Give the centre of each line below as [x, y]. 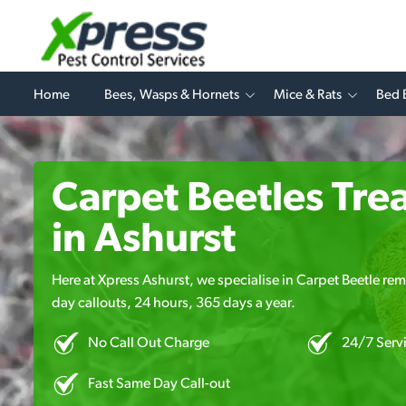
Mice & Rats [308, 95]
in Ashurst [144, 240]
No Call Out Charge [149, 343]
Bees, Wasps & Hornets [172, 95]
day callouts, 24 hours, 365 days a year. [174, 303]
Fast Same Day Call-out [159, 384]
